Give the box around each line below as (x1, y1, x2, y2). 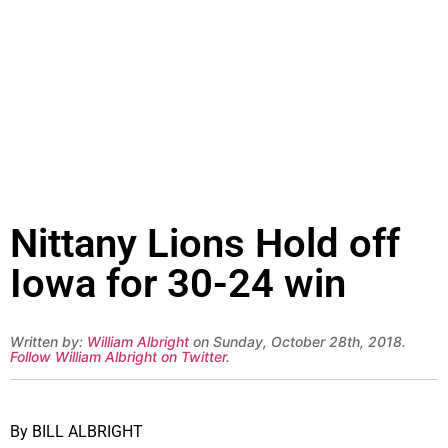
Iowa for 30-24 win (10, 260, 346, 308)
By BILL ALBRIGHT (10, 421, 143, 441)
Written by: (10, 333, 87, 351)
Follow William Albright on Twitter (10, 348, 226, 366)
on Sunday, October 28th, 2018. (189, 333, 406, 351)
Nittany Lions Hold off (10, 220, 400, 268)
